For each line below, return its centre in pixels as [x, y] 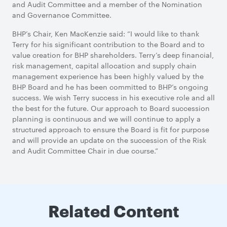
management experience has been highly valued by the [108, 76]
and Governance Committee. [62, 15]
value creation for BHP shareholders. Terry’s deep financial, [113, 55]
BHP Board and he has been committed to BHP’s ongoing [110, 87]
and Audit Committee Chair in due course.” [85, 150]
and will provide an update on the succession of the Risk [109, 140]
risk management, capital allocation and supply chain [104, 65]
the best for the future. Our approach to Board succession [111, 108]
